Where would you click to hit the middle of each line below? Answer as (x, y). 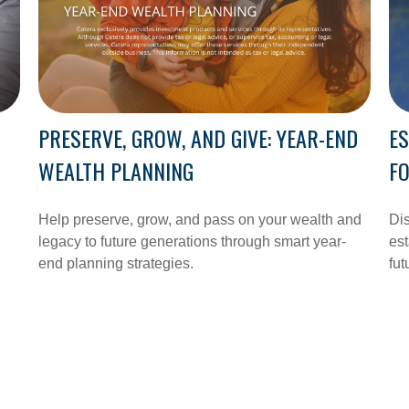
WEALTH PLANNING (116, 170)
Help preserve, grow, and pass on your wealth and (200, 219)
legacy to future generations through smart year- (193, 241)
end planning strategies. (116, 263)
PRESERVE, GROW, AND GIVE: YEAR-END (199, 137)
